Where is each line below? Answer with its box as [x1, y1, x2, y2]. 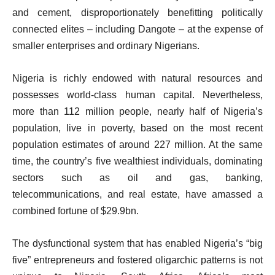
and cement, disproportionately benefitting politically [12, 7, 263, 18]
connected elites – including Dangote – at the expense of [12, 23, 263, 34]
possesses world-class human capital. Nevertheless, [12, 89, 263, 100]
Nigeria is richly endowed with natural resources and [12, 72, 263, 83]
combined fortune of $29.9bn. [12, 205, 139, 216]
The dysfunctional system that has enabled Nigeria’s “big [12, 238, 263, 249]
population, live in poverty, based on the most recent [12, 122, 263, 133]
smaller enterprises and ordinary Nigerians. [12, 40, 199, 51]
